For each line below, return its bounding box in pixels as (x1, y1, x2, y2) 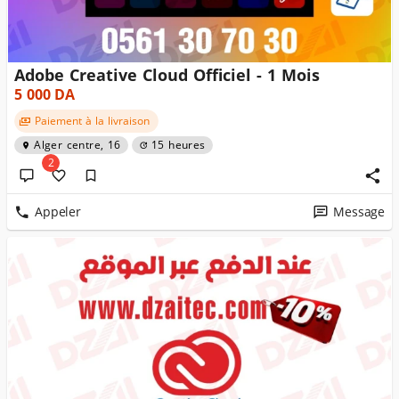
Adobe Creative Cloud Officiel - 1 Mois (14, 61, 320, 91)
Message (333, 199, 385, 224)
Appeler (35, 199, 81, 224)
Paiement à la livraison (34, 111, 150, 131)
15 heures (151, 135, 206, 155)
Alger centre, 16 (34, 135, 121, 155)
